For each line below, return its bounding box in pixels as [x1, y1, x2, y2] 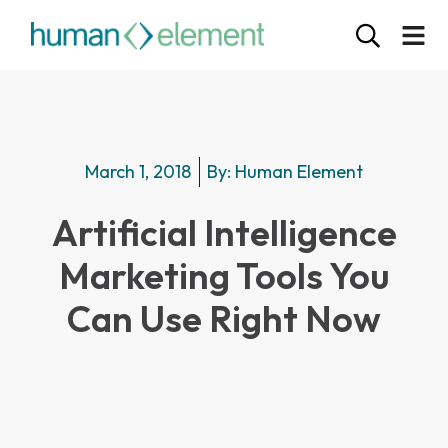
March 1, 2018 [85, 160, 191, 184]
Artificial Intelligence [51, 209, 397, 255]
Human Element [231, 160, 363, 184]
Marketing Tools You [59, 252, 389, 298]
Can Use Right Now [67, 295, 381, 341]
